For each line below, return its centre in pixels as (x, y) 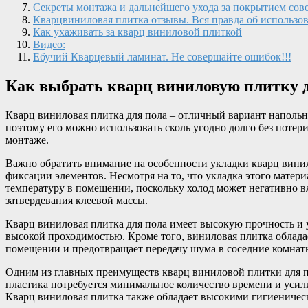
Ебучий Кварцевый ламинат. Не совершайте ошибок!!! (162, 56)
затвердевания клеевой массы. (77, 200)
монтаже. (27, 140)
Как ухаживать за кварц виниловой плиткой (137, 32)
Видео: (49, 44)
